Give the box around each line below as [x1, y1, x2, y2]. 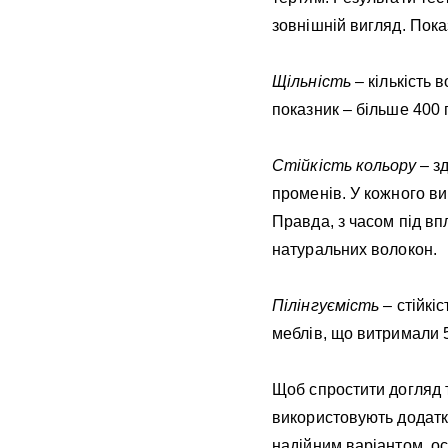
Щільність [272, 73, 351, 91]
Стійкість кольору [272, 157, 416, 175]
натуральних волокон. [272, 241, 438, 259]
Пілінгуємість [272, 297, 380, 315]
